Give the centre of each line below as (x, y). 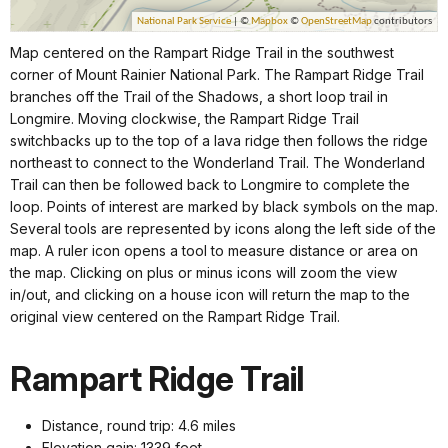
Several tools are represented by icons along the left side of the (223, 229)
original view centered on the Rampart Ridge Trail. (175, 317)
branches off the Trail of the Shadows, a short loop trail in (199, 97)
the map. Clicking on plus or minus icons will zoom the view (203, 273)
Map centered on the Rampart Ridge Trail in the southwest (202, 53)
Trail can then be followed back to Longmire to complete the (210, 185)
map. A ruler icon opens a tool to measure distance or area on (214, 251)
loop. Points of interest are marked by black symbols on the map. (224, 207)
